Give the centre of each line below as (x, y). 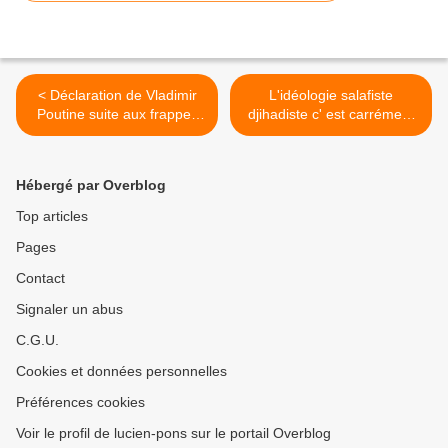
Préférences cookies (80, 401)
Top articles (52, 215)
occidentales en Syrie (117, 132)
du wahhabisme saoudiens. (331, 132)
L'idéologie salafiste (331, 94)
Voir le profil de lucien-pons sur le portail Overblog (173, 432)
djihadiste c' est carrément (331, 113)
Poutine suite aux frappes (117, 113)
